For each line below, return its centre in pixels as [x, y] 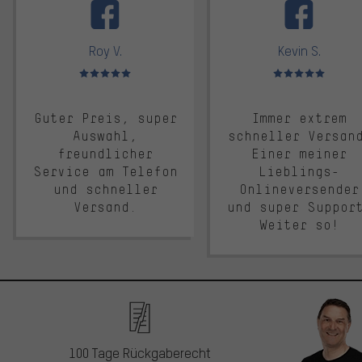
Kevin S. [299, 50]
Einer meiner [299, 154]
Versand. [105, 207]
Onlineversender [299, 189]
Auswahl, [105, 136]
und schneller [105, 189]
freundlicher [105, 154]
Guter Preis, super [105, 118]
